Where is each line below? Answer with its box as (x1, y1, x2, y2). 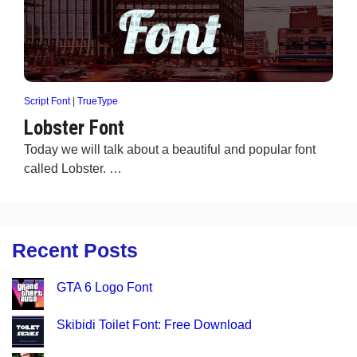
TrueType (77, 96, 118, 107)
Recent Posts (12, 239, 138, 261)
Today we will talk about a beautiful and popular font (24, 143, 316, 156)
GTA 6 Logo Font (57, 280, 152, 294)
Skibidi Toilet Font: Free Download (57, 318, 252, 331)
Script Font (24, 96, 70, 107)
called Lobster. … (24, 162, 122, 175)
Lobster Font (24, 116, 124, 139)
